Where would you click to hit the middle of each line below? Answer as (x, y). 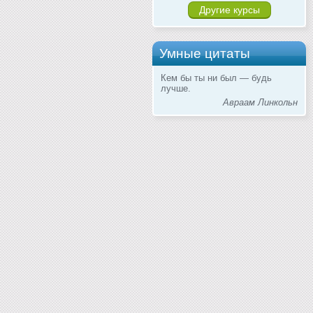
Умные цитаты (205, 54)
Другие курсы (229, 10)
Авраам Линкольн (260, 103)
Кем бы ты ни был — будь (216, 78)
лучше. (176, 89)
